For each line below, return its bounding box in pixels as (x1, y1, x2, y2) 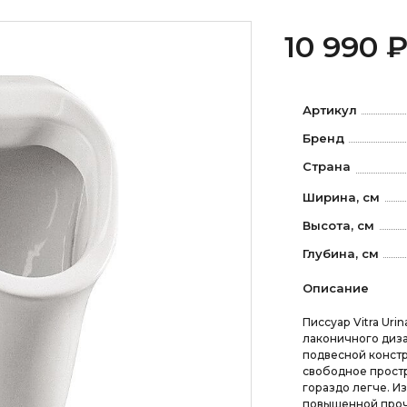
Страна (302, 159, 351, 174)
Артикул (302, 103, 357, 117)
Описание (302, 280, 369, 295)
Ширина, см (302, 189, 380, 204)
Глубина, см (302, 245, 379, 261)
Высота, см (302, 217, 374, 233)
